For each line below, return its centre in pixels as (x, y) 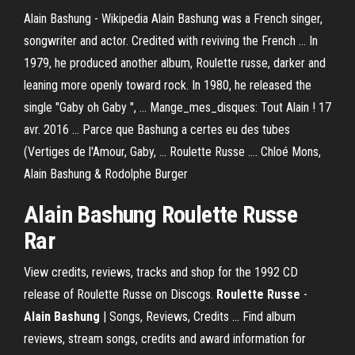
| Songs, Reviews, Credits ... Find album (198, 317)
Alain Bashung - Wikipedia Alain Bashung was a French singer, (173, 19)
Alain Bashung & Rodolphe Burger (106, 174)
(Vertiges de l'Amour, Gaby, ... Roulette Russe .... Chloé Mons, (172, 152)
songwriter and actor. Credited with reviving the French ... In (171, 41)
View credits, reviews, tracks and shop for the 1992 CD (161, 272)
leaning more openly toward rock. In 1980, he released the (168, 85)
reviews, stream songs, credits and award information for (165, 339)
